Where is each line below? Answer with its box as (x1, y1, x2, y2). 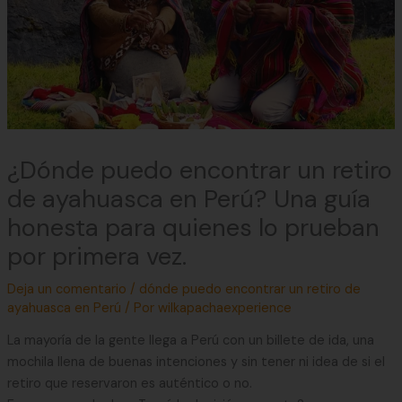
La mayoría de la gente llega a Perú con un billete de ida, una (6, 332, 374, 350)
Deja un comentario (6, 280, 127, 298)
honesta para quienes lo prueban (6, 211, 380, 243)
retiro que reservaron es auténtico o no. (6, 375, 252, 393)
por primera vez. (6, 240, 187, 272)
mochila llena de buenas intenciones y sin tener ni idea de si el (6, 354, 385, 371)
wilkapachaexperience (157, 299, 292, 317)
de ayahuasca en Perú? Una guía (6, 182, 371, 214)
